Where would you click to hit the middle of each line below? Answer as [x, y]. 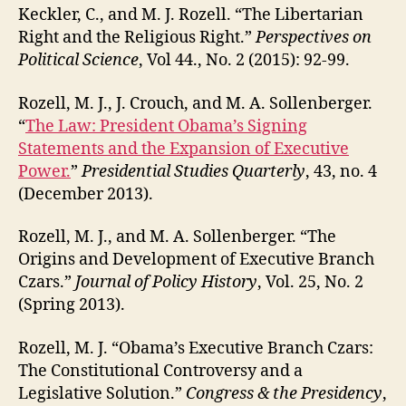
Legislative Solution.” [102, 393]
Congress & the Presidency [284, 393]
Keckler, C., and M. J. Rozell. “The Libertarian [191, 15]
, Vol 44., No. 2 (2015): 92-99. [244, 61]
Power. [44, 171]
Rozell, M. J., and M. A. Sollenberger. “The [177, 237]
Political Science [78, 61]
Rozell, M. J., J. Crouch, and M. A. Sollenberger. [195, 103]
